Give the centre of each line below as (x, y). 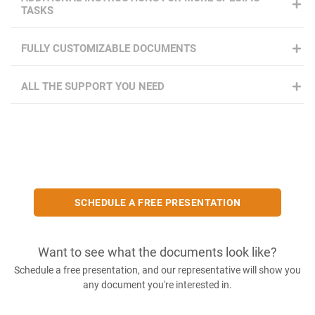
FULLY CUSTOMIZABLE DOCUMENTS (109, 49)
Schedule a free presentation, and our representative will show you (157, 270)
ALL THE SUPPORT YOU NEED (93, 87)
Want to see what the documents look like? (157, 252)
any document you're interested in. (157, 285)
